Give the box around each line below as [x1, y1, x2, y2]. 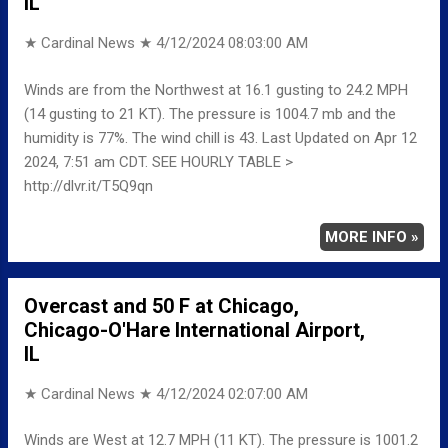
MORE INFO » [325, 227, 419, 246]
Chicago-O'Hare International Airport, [24, 317, 365, 342]
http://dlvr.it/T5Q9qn [24, 176, 153, 195]
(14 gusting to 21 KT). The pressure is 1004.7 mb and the [24, 104, 396, 123]
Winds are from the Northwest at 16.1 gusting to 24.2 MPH [24, 80, 408, 99]
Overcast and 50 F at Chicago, [24, 293, 299, 318]
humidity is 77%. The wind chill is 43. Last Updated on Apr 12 [24, 128, 417, 147]
